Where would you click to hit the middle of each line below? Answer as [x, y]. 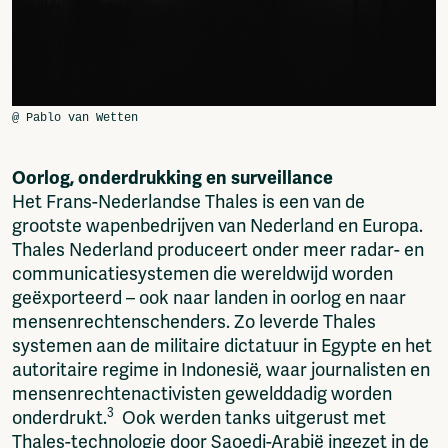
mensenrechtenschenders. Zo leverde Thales [194, 322]
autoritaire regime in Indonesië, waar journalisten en [221, 370]
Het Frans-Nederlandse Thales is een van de [188, 202]
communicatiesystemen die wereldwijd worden [202, 274]
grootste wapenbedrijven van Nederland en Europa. [217, 226]
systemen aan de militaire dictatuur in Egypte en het [222, 346]
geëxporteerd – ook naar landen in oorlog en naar [209, 298]
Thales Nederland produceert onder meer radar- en [218, 250]
